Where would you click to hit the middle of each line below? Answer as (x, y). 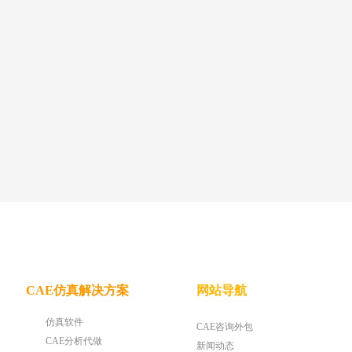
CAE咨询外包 (225, 327)
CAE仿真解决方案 (77, 290)
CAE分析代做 (74, 341)
